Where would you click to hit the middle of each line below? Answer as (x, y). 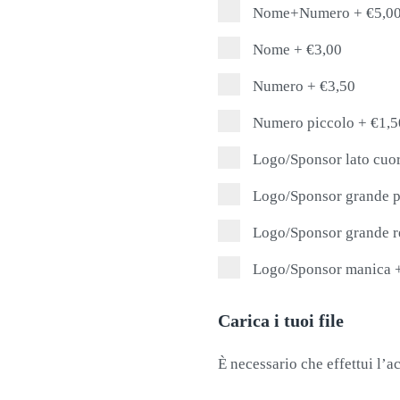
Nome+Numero (300, 13)
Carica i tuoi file (281, 321)
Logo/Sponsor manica (320, 270)
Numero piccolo (302, 123)
